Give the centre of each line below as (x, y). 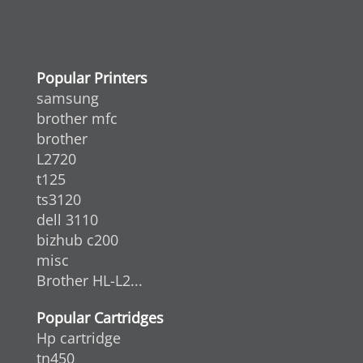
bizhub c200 (77, 239)
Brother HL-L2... (90, 280)
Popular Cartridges (100, 317)
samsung (68, 98)
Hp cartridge (79, 337)
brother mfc (77, 118)
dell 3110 (67, 219)
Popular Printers (92, 77)
